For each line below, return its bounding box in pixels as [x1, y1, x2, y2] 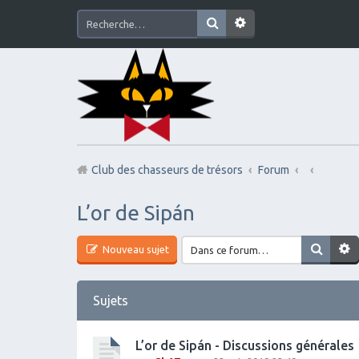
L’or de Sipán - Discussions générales [135, 337, 354, 353]
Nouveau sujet [100, 243, 169, 255]
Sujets [93, 292, 128, 308]
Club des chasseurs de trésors [91, 163, 243, 176]
